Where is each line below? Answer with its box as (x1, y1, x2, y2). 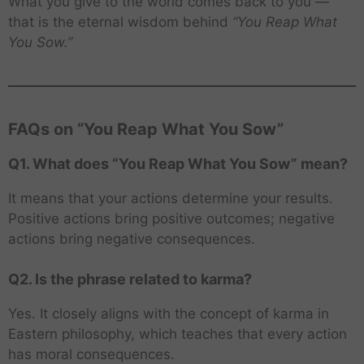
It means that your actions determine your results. (8, 190, 333, 207)
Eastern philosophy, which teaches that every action (8, 325, 347, 342)
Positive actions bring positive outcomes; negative (8, 210, 335, 227)
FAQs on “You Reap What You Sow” (8, 119, 284, 140)
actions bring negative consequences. (8, 231, 255, 248)
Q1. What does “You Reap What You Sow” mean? (8, 155, 348, 173)
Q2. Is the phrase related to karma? (8, 270, 252, 288)
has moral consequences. (8, 345, 175, 362)
